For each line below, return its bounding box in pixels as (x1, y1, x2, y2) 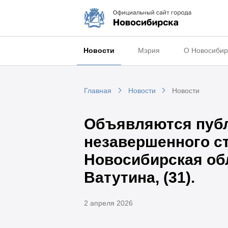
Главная (83, 87, 111, 95)
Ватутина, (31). (83, 168, 195, 186)
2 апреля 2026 (83, 198, 133, 207)
